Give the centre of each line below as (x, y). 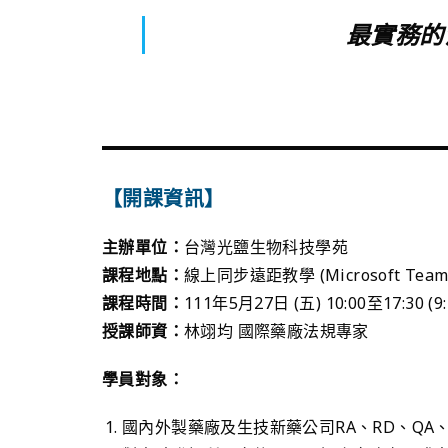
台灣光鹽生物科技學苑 (266, 246)
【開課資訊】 (163, 198)
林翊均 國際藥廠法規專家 (276, 330)
